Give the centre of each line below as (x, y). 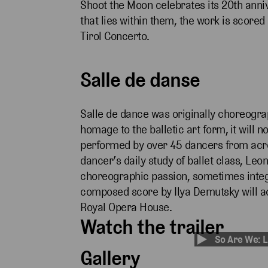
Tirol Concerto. (115, 36)
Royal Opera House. (126, 208)
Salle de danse (140, 80)
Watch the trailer (152, 227)
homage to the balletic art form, (154, 130)
